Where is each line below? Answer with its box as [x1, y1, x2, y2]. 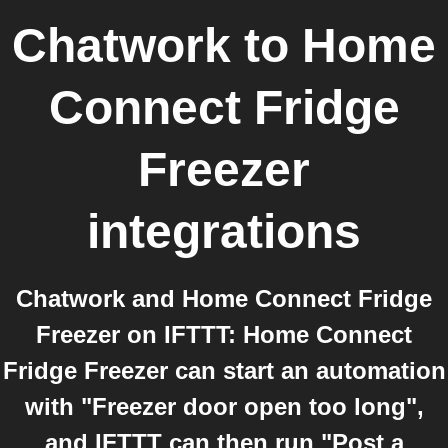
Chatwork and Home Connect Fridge [16, 285, 432, 312]
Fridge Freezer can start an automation [2, 357, 446, 384]
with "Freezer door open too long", [24, 393, 424, 420]
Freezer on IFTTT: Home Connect [36, 321, 412, 348]
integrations [87, 205, 361, 258]
